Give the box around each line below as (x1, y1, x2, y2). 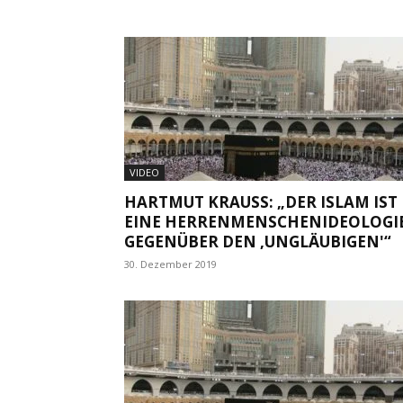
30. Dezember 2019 (124, 256, 217, 271)
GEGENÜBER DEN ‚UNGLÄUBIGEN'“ (124, 230, 391, 252)
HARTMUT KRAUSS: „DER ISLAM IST (124, 191, 398, 212)
